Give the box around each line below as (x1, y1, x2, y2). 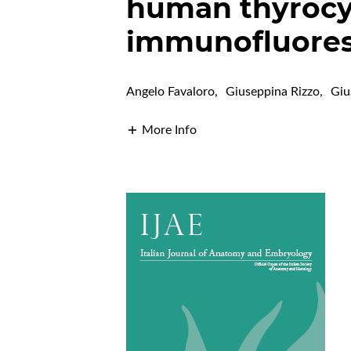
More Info (142, 124, 197, 137)
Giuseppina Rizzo (226, 85, 320, 99)
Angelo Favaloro (126, 85, 215, 99)
